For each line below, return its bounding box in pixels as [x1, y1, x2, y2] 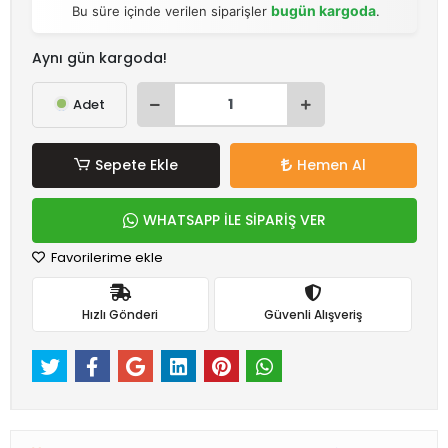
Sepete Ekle [94, 154, 178, 175]
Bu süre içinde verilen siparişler [72, 2, 272, 19]
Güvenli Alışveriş [263, 306, 362, 323]
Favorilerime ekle [48, 247, 163, 267]
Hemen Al [296, 154, 366, 175]
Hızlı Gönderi [82, 306, 159, 323]
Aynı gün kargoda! [32, 47, 167, 68]
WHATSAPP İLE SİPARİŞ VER [143, 209, 326, 230]
